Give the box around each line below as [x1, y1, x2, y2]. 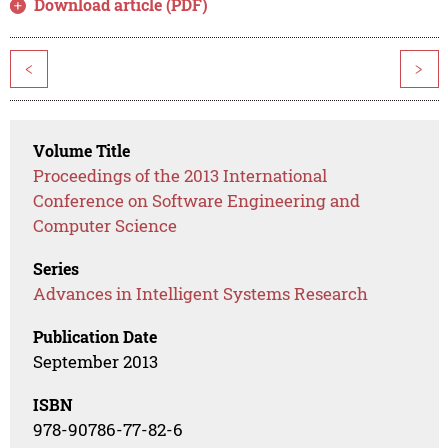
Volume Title [33, 140, 131, 162]
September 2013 [33, 350, 159, 374]
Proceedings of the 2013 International [33, 164, 328, 188]
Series [33, 258, 80, 280]
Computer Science [33, 214, 178, 238]
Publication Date [33, 326, 158, 348]
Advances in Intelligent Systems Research [33, 282, 369, 306]
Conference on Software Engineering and [33, 189, 361, 213]
